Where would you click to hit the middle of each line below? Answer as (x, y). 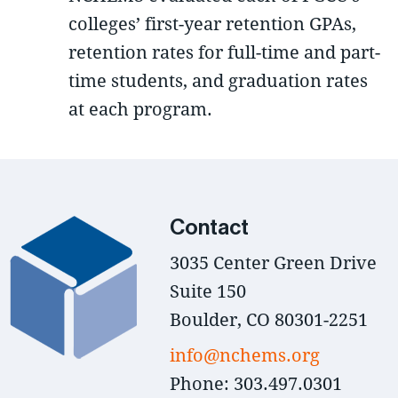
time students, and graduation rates (219, 81)
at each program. (141, 109)
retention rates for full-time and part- (225, 52)
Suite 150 (208, 291)
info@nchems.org (245, 354)
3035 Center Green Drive (273, 262)
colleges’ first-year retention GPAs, (213, 24)
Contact (209, 228)
